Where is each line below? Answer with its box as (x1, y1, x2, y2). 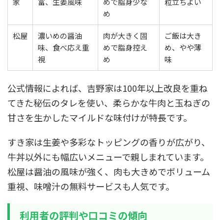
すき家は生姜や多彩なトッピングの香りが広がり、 (7, 136, 210, 148)
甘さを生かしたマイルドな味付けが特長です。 (7, 111, 192, 124)
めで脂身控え (103, 42, 147, 53)
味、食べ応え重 (38, 42, 89, 53)
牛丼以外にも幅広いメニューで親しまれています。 (7, 150, 209, 163)
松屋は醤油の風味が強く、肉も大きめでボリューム (7, 165, 210, 178)
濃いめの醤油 (38, 30, 82, 41)
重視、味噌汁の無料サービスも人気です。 (7, 180, 174, 192)
